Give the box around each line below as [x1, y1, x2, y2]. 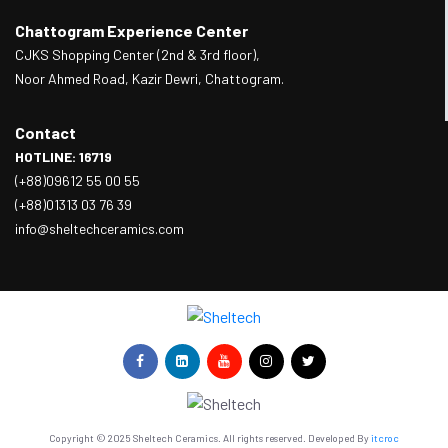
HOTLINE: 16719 [15, 147, 112, 165]
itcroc [371, 432, 399, 445]
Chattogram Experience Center [15, 20, 248, 40]
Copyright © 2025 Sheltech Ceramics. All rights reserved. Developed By [49, 432, 371, 445]
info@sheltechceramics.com [15, 219, 184, 237]
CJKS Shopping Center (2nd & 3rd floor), [15, 45, 260, 63]
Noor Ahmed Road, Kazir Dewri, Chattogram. [15, 69, 284, 87]
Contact [15, 122, 76, 142]
